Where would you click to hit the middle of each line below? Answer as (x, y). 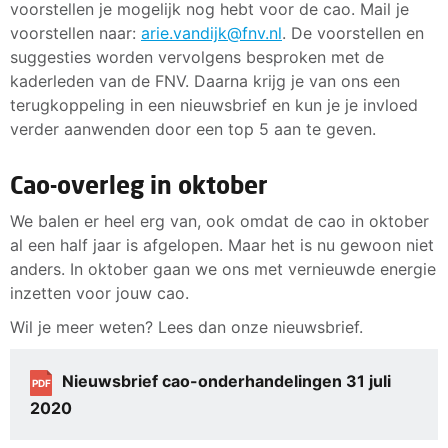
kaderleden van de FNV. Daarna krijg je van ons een (205, 80)
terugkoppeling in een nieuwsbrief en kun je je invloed (214, 104)
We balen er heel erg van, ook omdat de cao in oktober (219, 220)
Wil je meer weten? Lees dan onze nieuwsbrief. (186, 326)
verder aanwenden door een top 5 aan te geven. (193, 128)
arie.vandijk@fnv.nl (211, 32)
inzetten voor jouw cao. (99, 292)
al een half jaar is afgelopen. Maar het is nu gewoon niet (222, 244)
